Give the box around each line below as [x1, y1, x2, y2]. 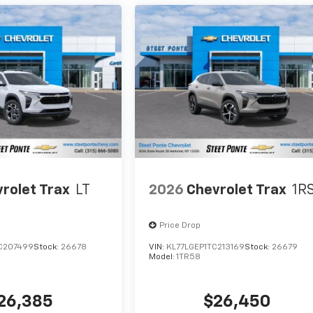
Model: [149, 253, 177, 262]
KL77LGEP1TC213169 [166, 243, 245, 252]
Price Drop [159, 221, 201, 231]
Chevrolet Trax [187, 182, 287, 197]
